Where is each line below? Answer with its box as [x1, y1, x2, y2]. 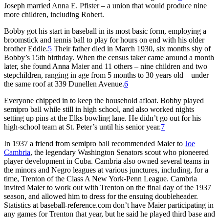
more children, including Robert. [4, 10, 104, 19]
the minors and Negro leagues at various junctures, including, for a [4, 165, 208, 174]
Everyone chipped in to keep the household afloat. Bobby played [4, 96, 204, 105]
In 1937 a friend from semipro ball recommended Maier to [4, 139, 185, 148]
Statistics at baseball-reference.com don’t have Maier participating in [4, 200, 214, 209]
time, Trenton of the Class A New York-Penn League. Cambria [4, 174, 197, 183]
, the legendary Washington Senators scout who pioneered [30, 148, 209, 156]
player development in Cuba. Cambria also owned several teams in [4, 156, 209, 165]
